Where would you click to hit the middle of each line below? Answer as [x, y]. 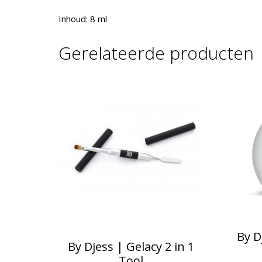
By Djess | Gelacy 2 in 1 [131, 246]
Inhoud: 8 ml [82, 19]
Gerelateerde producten [156, 53]
